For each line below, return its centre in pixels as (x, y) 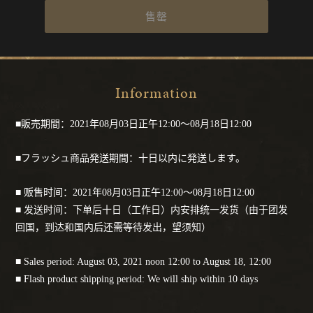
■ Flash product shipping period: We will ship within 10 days (137, 279)
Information (156, 93)
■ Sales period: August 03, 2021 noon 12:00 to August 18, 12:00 (144, 262)
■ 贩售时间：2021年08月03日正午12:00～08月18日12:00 (135, 193)
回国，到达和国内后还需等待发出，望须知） (114, 228)
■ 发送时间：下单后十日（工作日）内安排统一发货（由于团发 (152, 210)
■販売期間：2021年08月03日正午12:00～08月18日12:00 (134, 124)
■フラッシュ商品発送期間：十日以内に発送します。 (131, 159)
